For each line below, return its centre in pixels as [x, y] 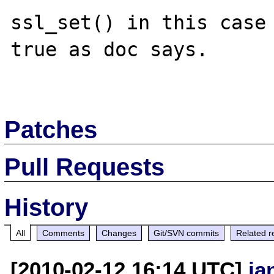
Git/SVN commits [187, 233]
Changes [119, 233]
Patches [51, 129]
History [46, 207]
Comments [64, 233]
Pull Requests [85, 167]
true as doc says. [109, 49]
